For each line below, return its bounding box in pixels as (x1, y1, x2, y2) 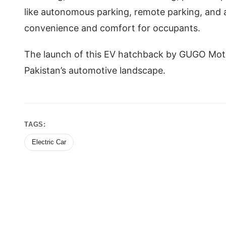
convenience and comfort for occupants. (24, 22, 203, 33)
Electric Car (32, 138, 66, 146)
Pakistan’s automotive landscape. (24, 65, 168, 76)
